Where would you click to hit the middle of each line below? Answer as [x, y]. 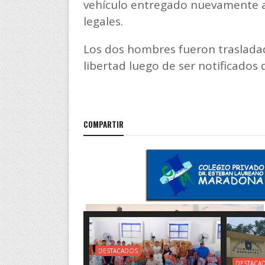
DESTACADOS [118, 251]
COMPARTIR [103, 124]
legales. [103, 21]
